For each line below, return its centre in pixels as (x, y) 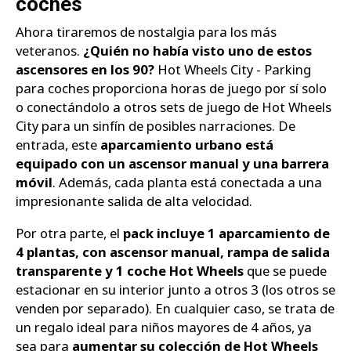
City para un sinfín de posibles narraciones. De (156, 126)
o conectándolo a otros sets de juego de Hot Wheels (174, 107)
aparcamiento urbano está (187, 145)
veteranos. (49, 51)
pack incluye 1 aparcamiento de (226, 233)
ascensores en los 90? (85, 70)
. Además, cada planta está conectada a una (187, 183)
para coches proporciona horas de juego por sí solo (171, 89)
